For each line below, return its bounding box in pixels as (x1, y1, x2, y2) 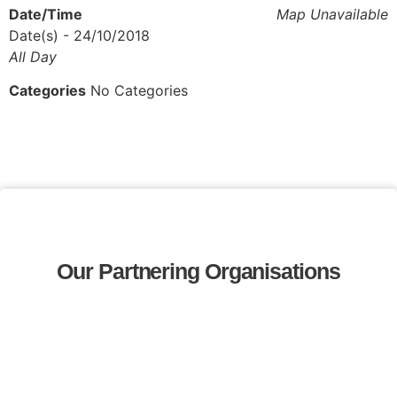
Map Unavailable (276, 4, 388, 23)
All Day (9, 47, 57, 66)
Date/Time (9, 4, 82, 23)
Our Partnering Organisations (57, 258, 340, 284)
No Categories (86, 82, 188, 100)
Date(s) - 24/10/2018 (9, 26, 150, 44)
